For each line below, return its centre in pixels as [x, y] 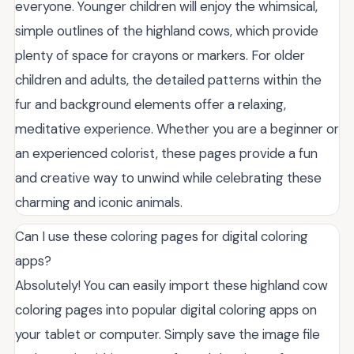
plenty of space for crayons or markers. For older [160, 56]
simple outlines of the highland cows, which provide [167, 31]
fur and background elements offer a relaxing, [151, 105]
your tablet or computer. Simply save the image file [168, 335]
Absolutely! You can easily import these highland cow [171, 286]
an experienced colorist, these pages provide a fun [166, 154]
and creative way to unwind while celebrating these [168, 178]
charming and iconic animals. [99, 203]
